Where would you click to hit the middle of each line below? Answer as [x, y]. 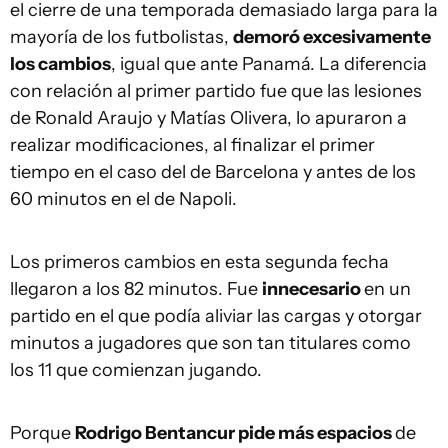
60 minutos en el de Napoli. [123, 199]
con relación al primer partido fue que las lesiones [216, 91]
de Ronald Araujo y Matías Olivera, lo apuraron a [208, 118]
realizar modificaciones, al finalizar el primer [192, 145]
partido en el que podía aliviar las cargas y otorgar [216, 316]
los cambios [60, 64]
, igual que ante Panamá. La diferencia [269, 64]
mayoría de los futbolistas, [121, 37]
